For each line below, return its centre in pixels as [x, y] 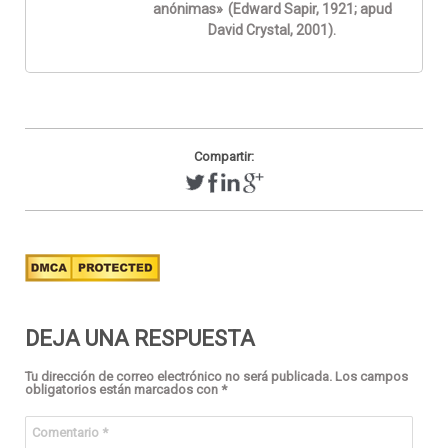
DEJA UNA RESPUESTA [140, 338]
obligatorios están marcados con [123, 389]
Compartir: [224, 156]
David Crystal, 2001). [272, 29]
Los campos [371, 376]
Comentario [67, 432]
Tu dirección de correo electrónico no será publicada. [178, 376]
